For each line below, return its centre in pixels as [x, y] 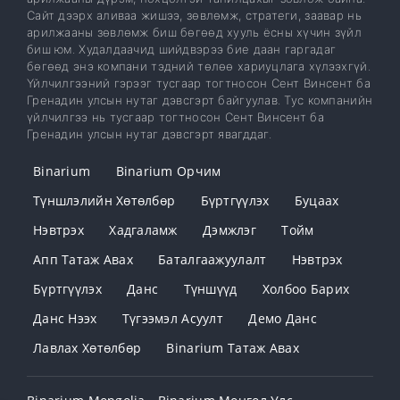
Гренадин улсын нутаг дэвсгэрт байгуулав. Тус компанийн [200, 100]
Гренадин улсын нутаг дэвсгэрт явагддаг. [149, 134]
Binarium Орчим [168, 171]
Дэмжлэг [230, 230]
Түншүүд [210, 289]
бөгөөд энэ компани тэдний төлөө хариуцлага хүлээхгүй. [199, 67]
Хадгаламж [143, 230]
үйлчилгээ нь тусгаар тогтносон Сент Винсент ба [175, 117]
